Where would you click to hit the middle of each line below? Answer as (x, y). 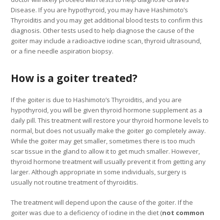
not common (183, 213)
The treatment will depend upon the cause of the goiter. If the (102, 203)
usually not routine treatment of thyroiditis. (75, 182)
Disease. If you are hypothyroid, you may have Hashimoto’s (100, 10)
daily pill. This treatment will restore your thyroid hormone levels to (110, 121)
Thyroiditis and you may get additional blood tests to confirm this (107, 20)
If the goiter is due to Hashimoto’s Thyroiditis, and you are (96, 100)
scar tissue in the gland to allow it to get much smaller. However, (106, 151)
